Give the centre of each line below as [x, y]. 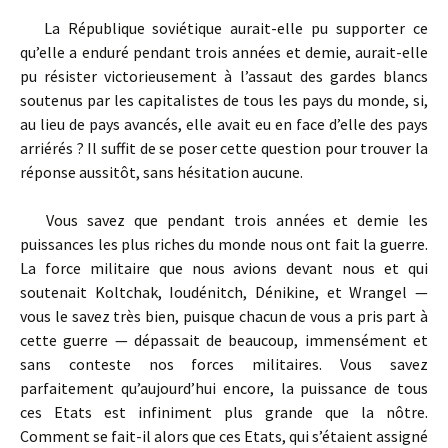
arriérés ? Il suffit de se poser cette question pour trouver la [224, 148]
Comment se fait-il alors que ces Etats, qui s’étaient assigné [224, 436]
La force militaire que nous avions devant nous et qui [224, 268]
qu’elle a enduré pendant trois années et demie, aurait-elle [224, 52]
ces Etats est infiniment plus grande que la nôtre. [224, 412]
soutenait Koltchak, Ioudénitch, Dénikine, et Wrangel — [224, 292]
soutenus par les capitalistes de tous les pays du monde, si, [224, 100]
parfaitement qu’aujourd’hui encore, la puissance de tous [224, 388]
